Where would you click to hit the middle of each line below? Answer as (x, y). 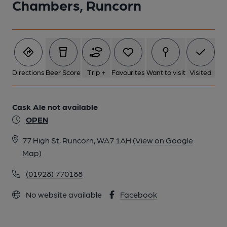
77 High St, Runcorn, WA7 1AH (77, 140)
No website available (63, 194)
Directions (28, 72)
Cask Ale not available (55, 107)
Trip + (96, 72)
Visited (201, 72)
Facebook (139, 194)
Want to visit (166, 72)
